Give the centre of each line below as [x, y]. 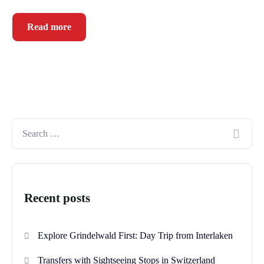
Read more [49, 27]
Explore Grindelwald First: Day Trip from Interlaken [136, 236]
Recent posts [57, 198]
